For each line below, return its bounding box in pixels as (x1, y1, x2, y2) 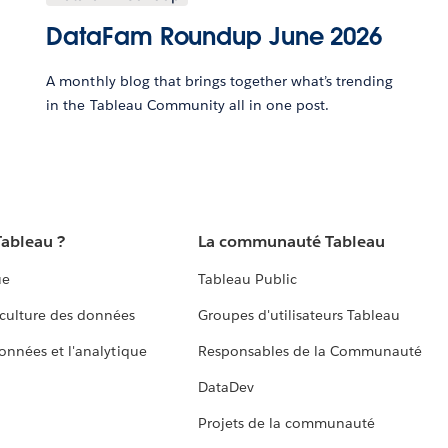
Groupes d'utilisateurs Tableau (197, 306, 401, 325)
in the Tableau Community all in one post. (46, 96, 330, 115)
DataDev (197, 378, 254, 397)
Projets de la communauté (197, 414, 376, 433)
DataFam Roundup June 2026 (46, 21, 382, 53)
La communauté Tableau (197, 231, 386, 253)
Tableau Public (197, 270, 297, 289)
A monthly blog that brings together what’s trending (46, 72, 394, 91)
